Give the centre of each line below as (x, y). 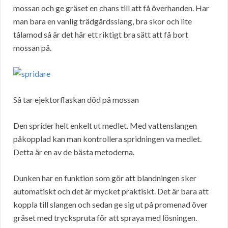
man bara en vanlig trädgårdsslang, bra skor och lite (103, 21)
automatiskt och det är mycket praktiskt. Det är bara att (111, 191)
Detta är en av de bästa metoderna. (74, 152)
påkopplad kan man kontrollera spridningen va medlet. (107, 139)
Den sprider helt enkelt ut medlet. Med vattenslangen (105, 126)
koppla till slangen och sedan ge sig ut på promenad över (110, 205)
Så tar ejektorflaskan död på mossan (76, 100)
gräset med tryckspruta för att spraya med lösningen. (105, 218)
